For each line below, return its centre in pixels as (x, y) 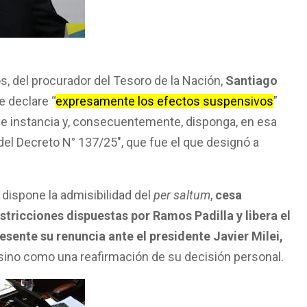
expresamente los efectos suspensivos (164, 101)
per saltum (182, 195)
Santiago (251, 81)
